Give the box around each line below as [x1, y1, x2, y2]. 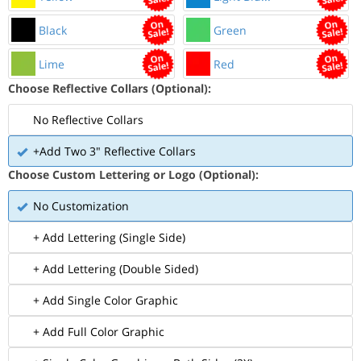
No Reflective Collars [33, 112, 143, 127]
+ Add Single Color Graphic [33, 293, 178, 308]
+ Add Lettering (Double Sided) [33, 261, 198, 276]
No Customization [33, 198, 129, 214]
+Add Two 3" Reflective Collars [33, 143, 196, 159]
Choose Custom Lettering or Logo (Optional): [8, 167, 259, 182]
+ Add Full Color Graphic [33, 324, 164, 339]
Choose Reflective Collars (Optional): [8, 81, 211, 96]
